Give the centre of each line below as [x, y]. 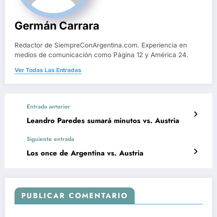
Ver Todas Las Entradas [48, 70]
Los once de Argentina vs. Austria [85, 153]
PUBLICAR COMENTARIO [75, 195]
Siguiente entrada [50, 139]
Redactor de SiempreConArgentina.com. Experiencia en [101, 45]
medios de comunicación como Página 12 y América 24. [101, 54]
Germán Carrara [57, 25]
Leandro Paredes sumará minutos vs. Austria [103, 120]
